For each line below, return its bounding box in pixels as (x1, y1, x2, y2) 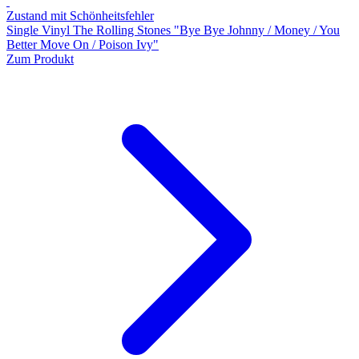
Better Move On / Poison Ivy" (6, 37, 159, 51)
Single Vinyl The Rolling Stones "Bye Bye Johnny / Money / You (6, 22, 340, 37)
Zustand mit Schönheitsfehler (6, 8, 154, 22)
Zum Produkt (6, 51, 74, 66)
